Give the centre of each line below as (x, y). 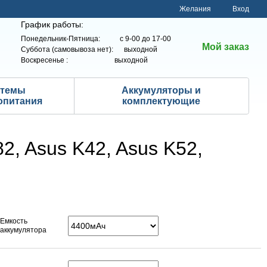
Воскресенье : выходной (84, 60)
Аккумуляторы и (161, 90)
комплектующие (161, 101)
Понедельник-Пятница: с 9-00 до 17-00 (96, 38)
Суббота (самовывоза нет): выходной (90, 49)
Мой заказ (226, 47)
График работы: (52, 24)
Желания (195, 9)
